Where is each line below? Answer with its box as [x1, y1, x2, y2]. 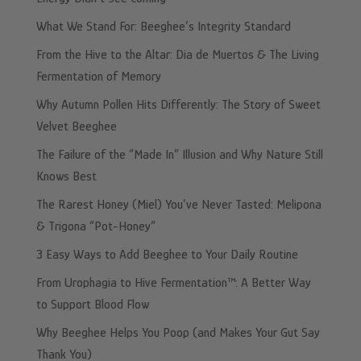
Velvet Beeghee [35, 118, 117, 134]
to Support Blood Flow [35, 297, 149, 312]
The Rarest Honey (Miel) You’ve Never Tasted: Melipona [35, 197, 322, 212]
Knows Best [35, 168, 97, 184]
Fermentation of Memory [35, 68, 161, 84]
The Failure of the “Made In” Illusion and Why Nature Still [35, 147, 323, 162]
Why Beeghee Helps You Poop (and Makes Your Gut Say [35, 325, 320, 340]
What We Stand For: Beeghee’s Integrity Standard [35, 19, 291, 34]
